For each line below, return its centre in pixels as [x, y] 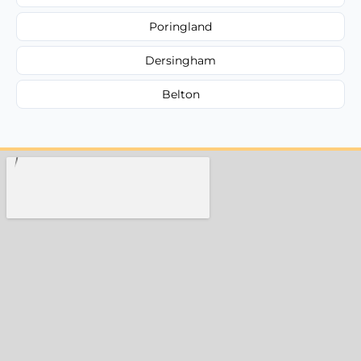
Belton [180, 94]
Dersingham [180, 60]
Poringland [180, 26]
